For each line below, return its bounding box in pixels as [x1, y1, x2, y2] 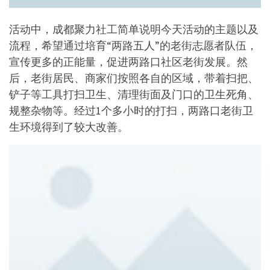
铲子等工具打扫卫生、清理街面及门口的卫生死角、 [9, 87, 259, 102]
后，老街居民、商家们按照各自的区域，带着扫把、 [9, 71, 259, 86]
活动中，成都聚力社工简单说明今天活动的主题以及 [9, 22, 259, 37]
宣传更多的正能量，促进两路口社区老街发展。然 [9, 55, 248, 69]
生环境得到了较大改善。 [9, 120, 128, 134]
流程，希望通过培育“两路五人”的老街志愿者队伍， [9, 39, 257, 53]
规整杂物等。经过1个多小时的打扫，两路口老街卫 [9, 104, 253, 118]
